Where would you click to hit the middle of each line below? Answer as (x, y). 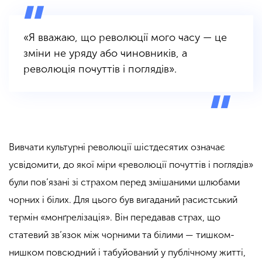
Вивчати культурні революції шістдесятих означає (117, 147)
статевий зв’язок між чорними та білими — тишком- (122, 235)
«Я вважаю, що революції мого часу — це (125, 38)
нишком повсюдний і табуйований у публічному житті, (127, 253)
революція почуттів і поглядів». (100, 69)
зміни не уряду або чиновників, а (105, 54)
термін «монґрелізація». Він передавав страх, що (115, 218)
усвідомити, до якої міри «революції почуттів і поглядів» (131, 165)
